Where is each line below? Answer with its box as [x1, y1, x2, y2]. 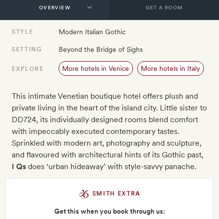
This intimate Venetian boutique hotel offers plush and [12, 91, 198, 101]
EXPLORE [12, 66, 44, 72]
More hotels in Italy [141, 64, 200, 72]
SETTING [12, 46, 42, 53]
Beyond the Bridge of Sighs [59, 45, 143, 53]
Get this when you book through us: [54, 207, 165, 215]
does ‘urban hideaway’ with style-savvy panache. [26, 161, 197, 171]
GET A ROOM [145, 4, 183, 10]
